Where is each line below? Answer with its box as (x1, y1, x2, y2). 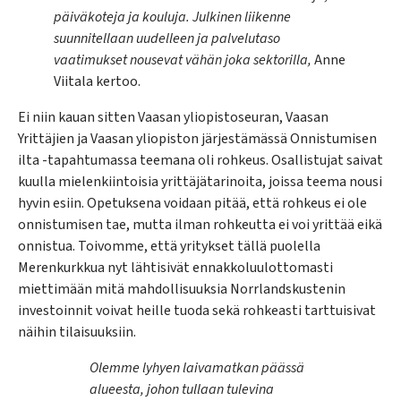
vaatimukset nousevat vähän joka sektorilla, (54, 49, 311, 70)
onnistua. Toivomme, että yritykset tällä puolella (18, 235, 320, 256)
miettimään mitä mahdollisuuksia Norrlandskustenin (18, 278, 346, 299)
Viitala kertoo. (54, 71, 141, 91)
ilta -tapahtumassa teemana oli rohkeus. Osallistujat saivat (18, 149, 383, 170)
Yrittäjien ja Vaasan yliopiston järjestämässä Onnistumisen (18, 128, 377, 149)
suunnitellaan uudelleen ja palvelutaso (54, 28, 280, 48)
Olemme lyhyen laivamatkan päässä (90, 357, 304, 378)
